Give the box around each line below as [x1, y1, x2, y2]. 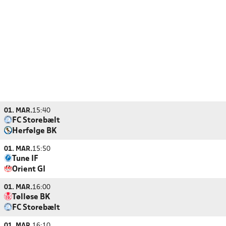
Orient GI [12, 166, 45, 173]
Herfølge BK [12, 128, 57, 135]
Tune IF [12, 155, 38, 162]
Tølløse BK [12, 194, 50, 201]
